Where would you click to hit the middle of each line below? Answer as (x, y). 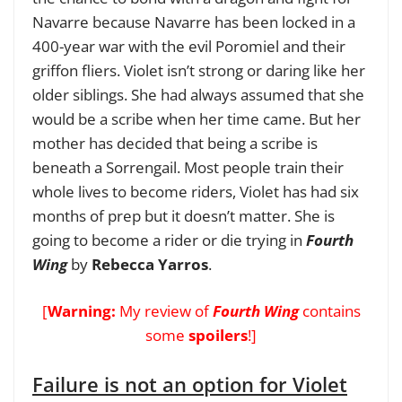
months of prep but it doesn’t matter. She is (184, 215)
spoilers (216, 336)
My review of (166, 311)
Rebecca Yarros (150, 264)
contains (331, 311)
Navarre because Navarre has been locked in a (194, 22)
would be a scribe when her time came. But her (197, 118)
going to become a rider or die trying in (169, 240)
